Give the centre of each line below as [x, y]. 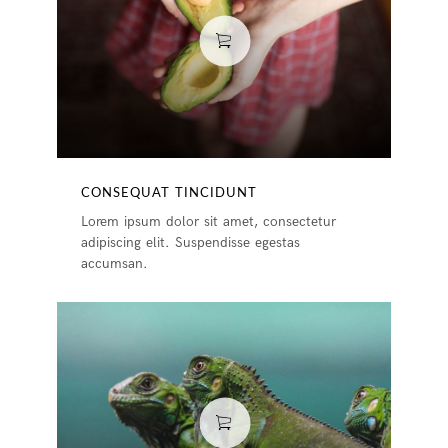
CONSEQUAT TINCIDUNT [169, 193]
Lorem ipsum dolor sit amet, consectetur [209, 221]
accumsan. [115, 263]
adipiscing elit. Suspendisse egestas [191, 242]
